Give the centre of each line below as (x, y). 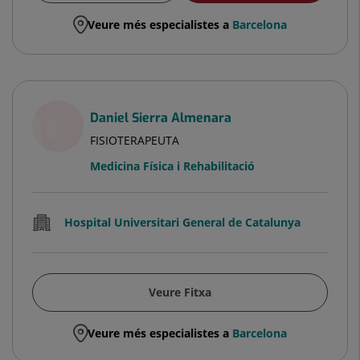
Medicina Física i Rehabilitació (172, 166)
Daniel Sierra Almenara (161, 117)
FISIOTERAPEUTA (135, 140)
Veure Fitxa (180, 292)
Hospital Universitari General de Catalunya (182, 222)
